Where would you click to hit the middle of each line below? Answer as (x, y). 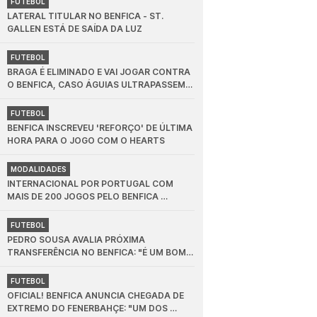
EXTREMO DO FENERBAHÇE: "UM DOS (88, 309)
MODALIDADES (39, 169)
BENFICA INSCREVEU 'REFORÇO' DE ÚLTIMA (100, 128)
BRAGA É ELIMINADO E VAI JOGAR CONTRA (99, 72)
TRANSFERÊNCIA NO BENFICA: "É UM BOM (97, 253)
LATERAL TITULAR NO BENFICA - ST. (86, 16)
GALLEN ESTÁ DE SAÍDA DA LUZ (75, 29)
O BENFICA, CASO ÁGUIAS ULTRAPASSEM (97, 85)
